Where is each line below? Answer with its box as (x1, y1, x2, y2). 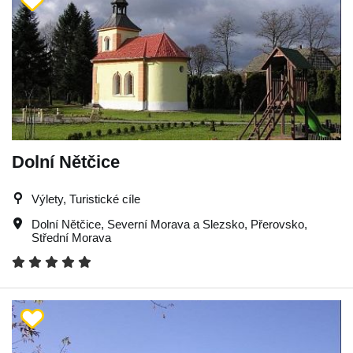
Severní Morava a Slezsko (107, 217, 244, 231)
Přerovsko (251, 217, 304, 231)
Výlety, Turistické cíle (32, 191, 140, 206)
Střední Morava (32, 230, 111, 244)
